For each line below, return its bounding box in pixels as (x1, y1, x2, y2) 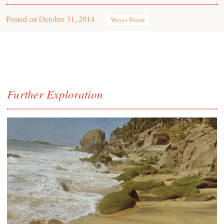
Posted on (6, 13, 39, 24)
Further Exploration (7, 86, 103, 101)
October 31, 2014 (39, 13, 94, 24)
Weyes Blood (110, 15, 144, 24)
